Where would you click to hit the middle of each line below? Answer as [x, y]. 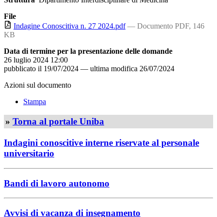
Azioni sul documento [38, 85]
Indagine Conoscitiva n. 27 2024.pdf [70, 26]
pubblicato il [23, 68]
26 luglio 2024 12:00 [36, 60]
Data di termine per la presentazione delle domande [88, 51]
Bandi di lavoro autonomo [57, 183]
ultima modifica [114, 68]
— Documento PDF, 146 [166, 26]
